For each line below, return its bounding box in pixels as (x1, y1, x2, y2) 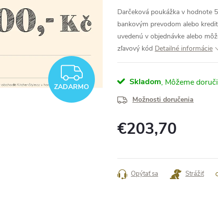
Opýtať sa (131, 169, 158, 178)
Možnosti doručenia (132, 95, 194, 104)
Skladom (127, 76, 161, 87)
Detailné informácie (155, 44, 213, 53)
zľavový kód (117, 44, 153, 53)
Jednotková (117, 138, 151, 147)
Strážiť (185, 169, 204, 178)
